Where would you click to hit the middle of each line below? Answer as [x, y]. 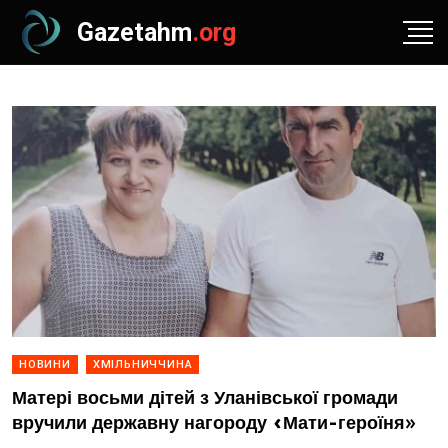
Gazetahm [134, 32]
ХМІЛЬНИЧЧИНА [142, 364]
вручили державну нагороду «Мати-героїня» [214, 423]
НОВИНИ [45, 364]
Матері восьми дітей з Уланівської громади [205, 398]
